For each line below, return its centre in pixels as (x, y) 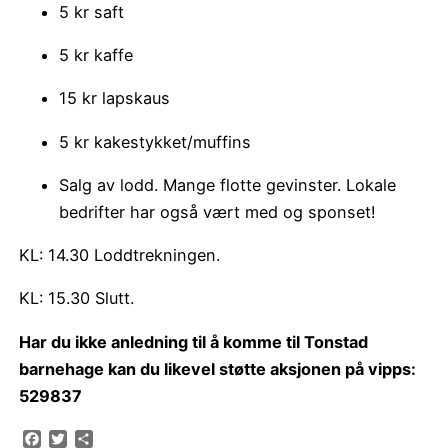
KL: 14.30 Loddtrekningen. (120, 255)
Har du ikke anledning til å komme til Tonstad (194, 341)
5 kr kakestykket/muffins (155, 141)
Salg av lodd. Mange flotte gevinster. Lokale (228, 184)
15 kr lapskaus (115, 98)
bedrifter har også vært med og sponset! (218, 211)
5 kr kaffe (96, 55)
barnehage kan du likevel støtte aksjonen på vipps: (218, 368)
